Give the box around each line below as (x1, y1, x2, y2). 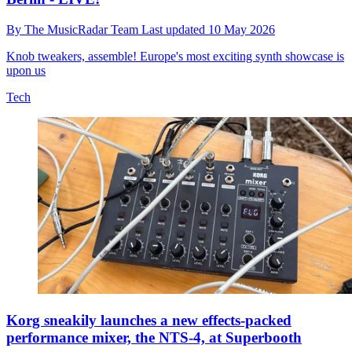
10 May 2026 (208, 23, 275, 37)
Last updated (141, 23, 208, 37)
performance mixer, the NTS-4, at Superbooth (6, 328, 302, 346)
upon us (6, 64, 46, 78)
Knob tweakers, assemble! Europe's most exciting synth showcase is (6, 49, 344, 64)
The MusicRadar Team (24, 23, 141, 37)
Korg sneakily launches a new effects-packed (6, 311, 291, 328)
